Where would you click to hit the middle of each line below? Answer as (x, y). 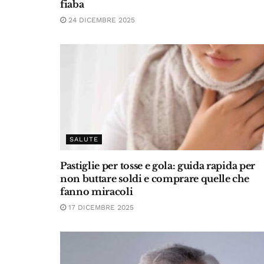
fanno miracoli (97, 192)
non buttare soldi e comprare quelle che (155, 179)
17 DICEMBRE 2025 (100, 207)
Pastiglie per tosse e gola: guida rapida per (158, 166)
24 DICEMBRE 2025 (100, 20)
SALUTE (84, 139)
